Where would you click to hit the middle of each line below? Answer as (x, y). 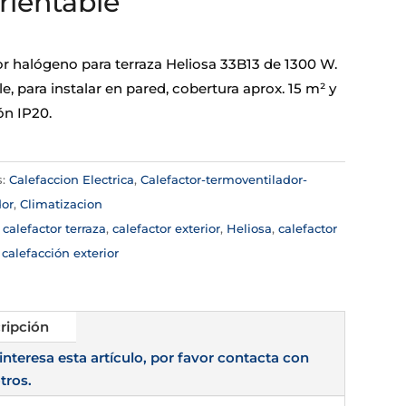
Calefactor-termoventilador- (223, 179)
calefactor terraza (54, 228)
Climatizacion (61, 203)
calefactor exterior (166, 228)
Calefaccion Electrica (71, 179)
